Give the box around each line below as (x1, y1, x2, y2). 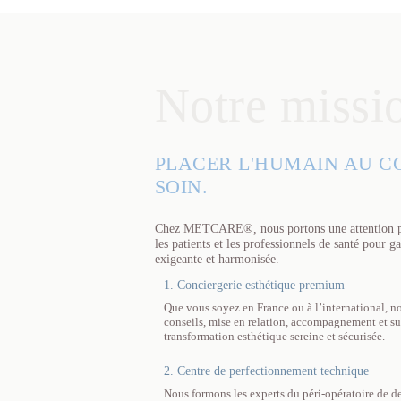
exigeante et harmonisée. (154, 251, 279, 266)
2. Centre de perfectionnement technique (163, 363, 369, 378)
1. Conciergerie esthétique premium (163, 277, 345, 292)
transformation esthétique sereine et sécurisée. (163, 329, 385, 343)
